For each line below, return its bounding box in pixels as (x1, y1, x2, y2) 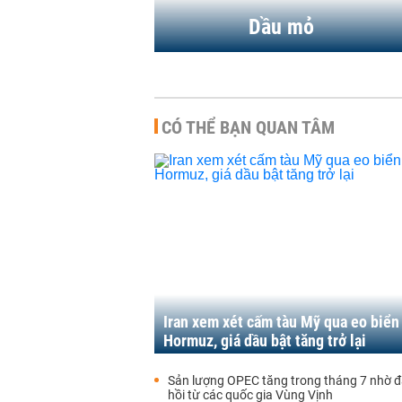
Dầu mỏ (249, 14, 314, 39)
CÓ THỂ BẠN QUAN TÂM (162, 117, 335, 138)
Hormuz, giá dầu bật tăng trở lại (163, 331, 366, 350)
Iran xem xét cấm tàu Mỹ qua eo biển (163, 312, 399, 331)
